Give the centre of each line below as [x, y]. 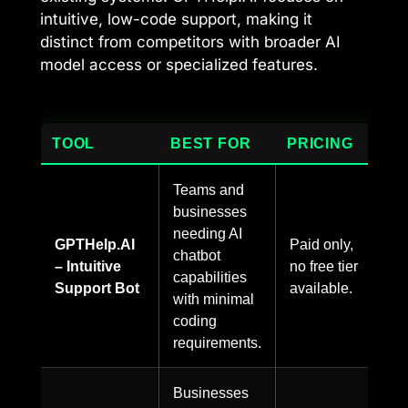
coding [195, 321]
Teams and [209, 190]
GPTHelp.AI [95, 245]
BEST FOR [211, 143]
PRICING [320, 143]
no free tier [324, 266]
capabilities [210, 277]
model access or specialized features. [179, 64]
